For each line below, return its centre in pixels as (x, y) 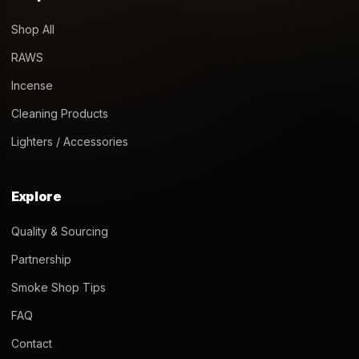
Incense (32, 86)
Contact (32, 344)
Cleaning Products (60, 114)
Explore (36, 197)
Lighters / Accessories (70, 142)
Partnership (41, 260)
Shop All (33, 30)
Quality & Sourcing (60, 232)
